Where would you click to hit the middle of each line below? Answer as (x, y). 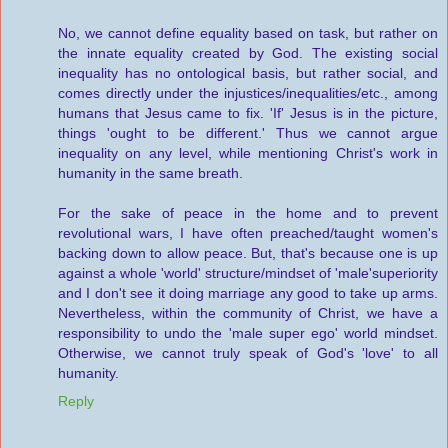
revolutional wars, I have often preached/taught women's (248, 233)
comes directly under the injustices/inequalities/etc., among (248, 93)
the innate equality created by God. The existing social (248, 53)
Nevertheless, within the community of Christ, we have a (248, 313)
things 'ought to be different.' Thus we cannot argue (248, 133)
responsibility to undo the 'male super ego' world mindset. (248, 333)
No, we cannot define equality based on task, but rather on (248, 33)
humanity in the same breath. (150, 173)
